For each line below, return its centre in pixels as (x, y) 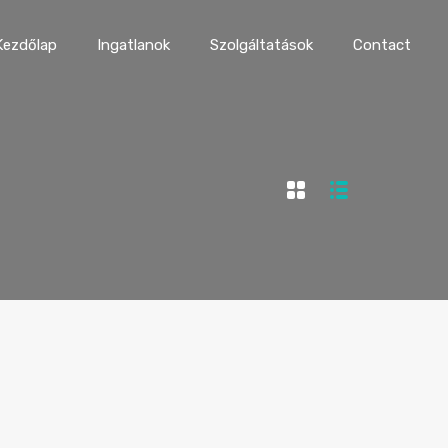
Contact (382, 45)
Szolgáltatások (261, 45)
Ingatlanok (133, 45)
